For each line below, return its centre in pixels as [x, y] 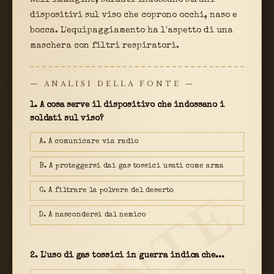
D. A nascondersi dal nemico [93, 215]
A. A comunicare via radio [89, 142]
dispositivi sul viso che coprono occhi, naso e [134, 15]
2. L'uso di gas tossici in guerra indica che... [127, 256]
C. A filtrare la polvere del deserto [106, 191]
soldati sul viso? [67, 119]
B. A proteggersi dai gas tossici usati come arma [131, 166]
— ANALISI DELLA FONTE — [113, 83]
